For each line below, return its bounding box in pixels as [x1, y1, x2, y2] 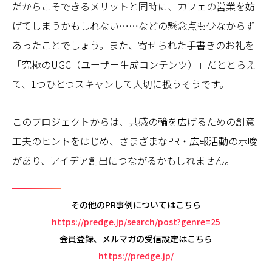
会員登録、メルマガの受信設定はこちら [59, 232, 212, 245]
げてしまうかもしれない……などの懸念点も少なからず [12, 18, 255, 33]
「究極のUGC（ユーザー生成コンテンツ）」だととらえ [12, 56, 256, 72]
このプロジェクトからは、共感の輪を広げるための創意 [12, 114, 255, 129]
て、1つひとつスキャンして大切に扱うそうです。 [12, 76, 229, 91]
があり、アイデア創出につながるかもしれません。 [12, 152, 234, 168]
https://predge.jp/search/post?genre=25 [52, 215, 220, 228]
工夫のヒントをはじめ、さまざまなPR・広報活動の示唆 [12, 133, 257, 148]
